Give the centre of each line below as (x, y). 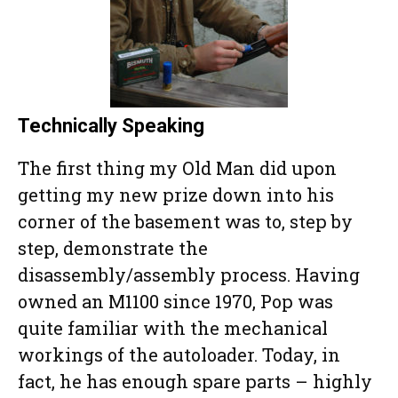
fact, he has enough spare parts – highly (195, 382)
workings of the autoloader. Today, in (179, 355)
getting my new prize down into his (176, 195)
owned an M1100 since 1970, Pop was (175, 302)
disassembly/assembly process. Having (189, 275)
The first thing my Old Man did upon (177, 168)
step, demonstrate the (113, 248)
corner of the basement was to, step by (185, 222)
